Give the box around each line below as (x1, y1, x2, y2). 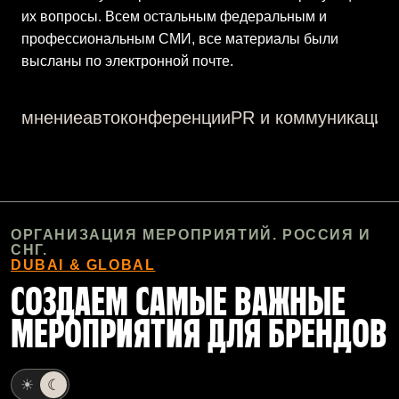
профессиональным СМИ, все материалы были (21, 31, 338, 46)
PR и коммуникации (231, 108, 394, 127)
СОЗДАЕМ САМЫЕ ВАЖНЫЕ (11, 287, 346, 322)
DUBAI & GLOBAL (11, 257, 156, 273)
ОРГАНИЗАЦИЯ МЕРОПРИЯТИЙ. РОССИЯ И (11, 227, 371, 242)
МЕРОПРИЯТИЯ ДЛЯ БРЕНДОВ (11, 319, 387, 354)
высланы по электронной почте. (21, 53, 233, 69)
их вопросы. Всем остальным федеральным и (21, 9, 327, 24)
